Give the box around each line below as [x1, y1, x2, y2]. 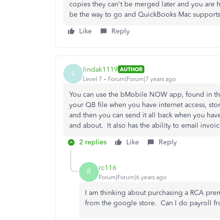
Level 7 [83, 75, 102, 82]
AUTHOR [120, 66, 142, 73]
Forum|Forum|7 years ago [108, 75, 176, 82]
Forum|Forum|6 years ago [99, 173, 166, 181]
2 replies [79, 138, 107, 146]
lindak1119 [83, 65, 118, 74]
